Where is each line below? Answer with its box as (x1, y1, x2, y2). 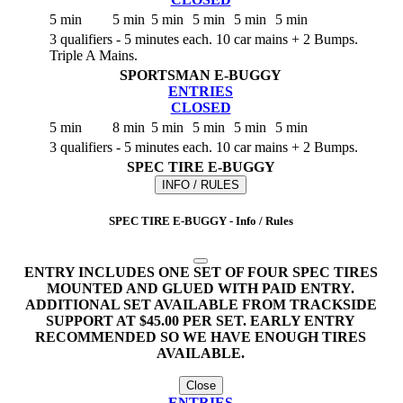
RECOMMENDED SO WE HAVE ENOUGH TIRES (35, 329, 366, 345)
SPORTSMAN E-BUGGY (120, 67, 282, 83)
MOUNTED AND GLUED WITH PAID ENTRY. (47, 281, 354, 297)
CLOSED (170, 99, 231, 115)
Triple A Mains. (49, 47, 138, 63)
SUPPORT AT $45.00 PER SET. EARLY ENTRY (46, 313, 355, 329)
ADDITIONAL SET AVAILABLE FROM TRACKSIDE (24, 297, 377, 313)
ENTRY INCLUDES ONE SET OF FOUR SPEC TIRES (23, 264, 378, 281)
